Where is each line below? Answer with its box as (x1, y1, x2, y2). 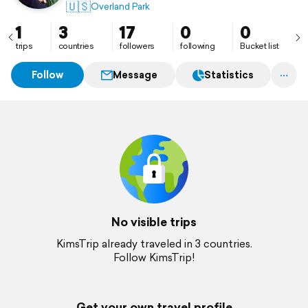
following (180, 40, 215, 52)
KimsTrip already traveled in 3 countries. (56, 236, 252, 251)
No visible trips (111, 213, 197, 230)
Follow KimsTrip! (113, 250, 195, 265)
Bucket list (240, 40, 280, 52)
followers (119, 40, 155, 52)
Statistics (203, 68, 254, 82)
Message (113, 68, 158, 82)
